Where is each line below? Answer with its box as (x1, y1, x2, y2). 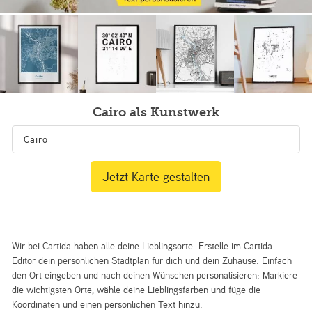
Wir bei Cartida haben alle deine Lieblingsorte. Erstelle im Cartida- (12, 239, 277, 253)
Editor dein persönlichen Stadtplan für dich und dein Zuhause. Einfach (12, 253, 292, 267)
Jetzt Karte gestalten (102, 168, 210, 185)
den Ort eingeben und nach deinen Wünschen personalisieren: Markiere (12, 268, 298, 282)
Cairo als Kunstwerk (93, 104, 219, 120)
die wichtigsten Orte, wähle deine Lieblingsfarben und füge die (12, 283, 261, 297)
